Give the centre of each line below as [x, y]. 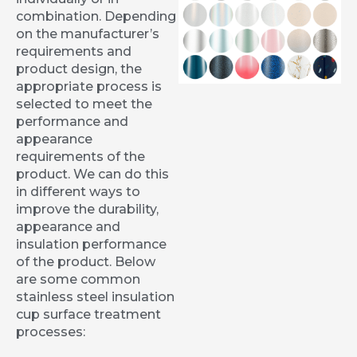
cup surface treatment [88, 315]
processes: [51, 332]
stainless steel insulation [95, 297]
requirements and [74, 52]
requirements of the [80, 157]
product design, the [79, 69]
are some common [78, 280]
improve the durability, [87, 210]
